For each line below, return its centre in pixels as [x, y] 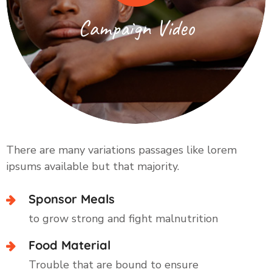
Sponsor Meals [72, 199]
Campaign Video [136, 28]
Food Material [70, 245]
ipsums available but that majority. [93, 166]
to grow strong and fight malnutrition [123, 218]
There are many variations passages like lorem [121, 150]
